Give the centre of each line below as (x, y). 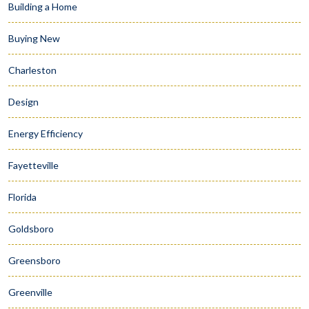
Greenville (30, 292)
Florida (22, 197)
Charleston (32, 70)
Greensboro (34, 261)
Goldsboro (31, 229)
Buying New (34, 39)
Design (23, 102)
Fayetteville (33, 166)
